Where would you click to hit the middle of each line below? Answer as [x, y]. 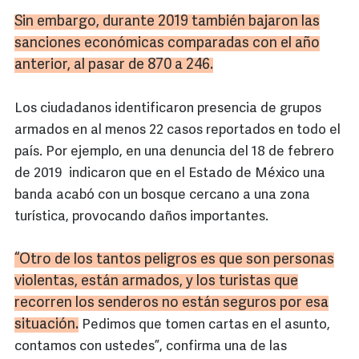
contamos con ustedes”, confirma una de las [151, 347]
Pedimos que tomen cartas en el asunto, [204, 325]
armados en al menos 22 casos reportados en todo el [177, 130]
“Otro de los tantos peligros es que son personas [174, 260]
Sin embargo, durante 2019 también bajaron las [167, 22]
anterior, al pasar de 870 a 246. [114, 65]
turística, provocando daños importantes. [141, 217]
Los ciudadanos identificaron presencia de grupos [168, 109]
